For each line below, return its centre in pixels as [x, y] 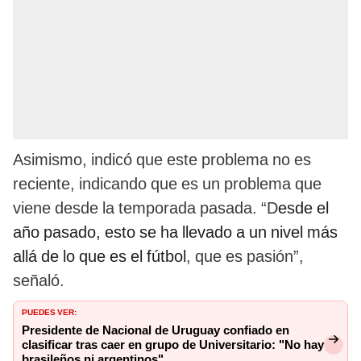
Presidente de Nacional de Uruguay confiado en [156, 330]
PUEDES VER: [49, 311]
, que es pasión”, [245, 256]
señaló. [39, 280]
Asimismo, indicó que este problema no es [162, 159]
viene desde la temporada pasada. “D [145, 207]
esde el [303, 207]
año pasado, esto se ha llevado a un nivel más [175, 232]
